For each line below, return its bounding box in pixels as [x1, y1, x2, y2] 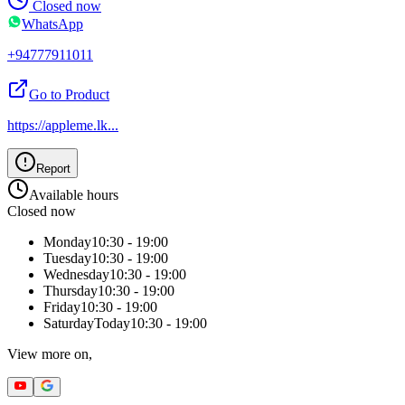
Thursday [43, 282, 98, 298]
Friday [43, 298, 80, 315]
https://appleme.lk [7, 117, 108, 133]
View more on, [7, 345, 92, 362]
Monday [43, 233, 91, 250]
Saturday [43, 315, 94, 331]
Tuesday [43, 250, 91, 266]
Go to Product [29, 86, 109, 102]
